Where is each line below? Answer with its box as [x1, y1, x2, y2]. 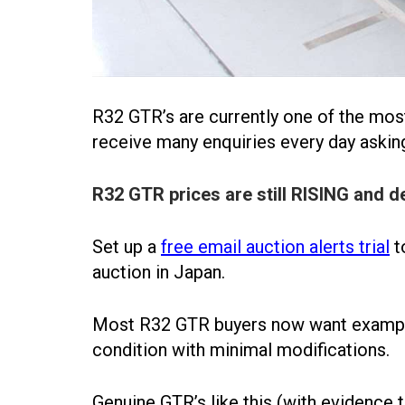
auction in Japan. [92, 260, 225, 283]
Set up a [92, 235, 161, 258]
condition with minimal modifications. [92, 338, 390, 361]
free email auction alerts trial [161, 235, 390, 258]
